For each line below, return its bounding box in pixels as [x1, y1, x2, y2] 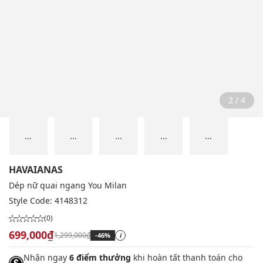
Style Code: [9, 195, 55, 207]
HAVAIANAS [9, 163, 63, 177]
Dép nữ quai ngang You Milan [9, 180, 127, 191]
